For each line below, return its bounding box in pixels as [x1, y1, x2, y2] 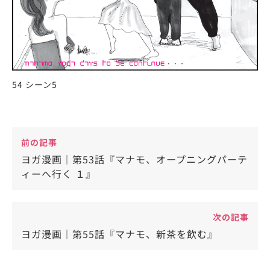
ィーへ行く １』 [21, 166, 96, 181]
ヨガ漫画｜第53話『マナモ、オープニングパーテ [21, 152, 248, 167]
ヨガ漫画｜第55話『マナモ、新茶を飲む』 [21, 227, 218, 242]
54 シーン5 [12, 78, 57, 91]
